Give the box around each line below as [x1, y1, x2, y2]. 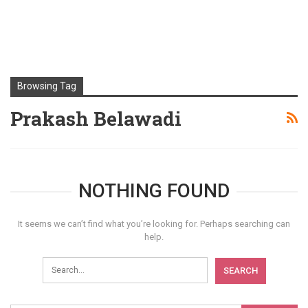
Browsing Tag [17, 80, 76, 91]
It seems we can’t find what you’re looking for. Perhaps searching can [18, 219, 290, 230]
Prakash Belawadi [10, 106, 181, 131]
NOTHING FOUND [78, 179, 230, 203]
